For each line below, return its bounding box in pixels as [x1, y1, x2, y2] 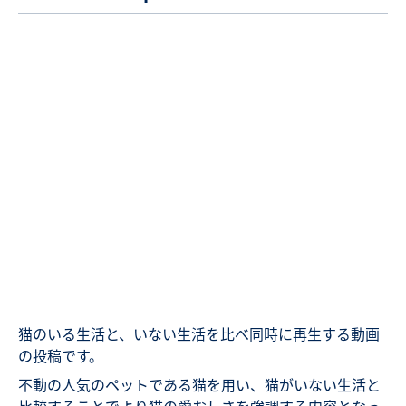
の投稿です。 [18, 344, 103, 367]
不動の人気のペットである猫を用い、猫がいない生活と [18, 373, 381, 396]
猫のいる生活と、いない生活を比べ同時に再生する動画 [18, 323, 380, 345]
